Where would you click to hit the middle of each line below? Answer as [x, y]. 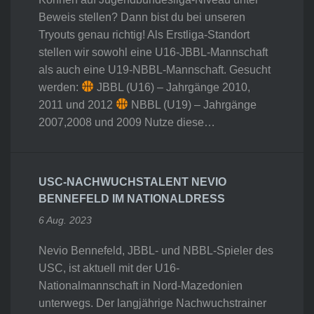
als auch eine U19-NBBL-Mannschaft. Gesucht [155, 69]
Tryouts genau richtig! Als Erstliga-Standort [144, 34]
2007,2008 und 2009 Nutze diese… [127, 122]
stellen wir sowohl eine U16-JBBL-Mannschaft [153, 52]
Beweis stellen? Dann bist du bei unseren [142, 17]
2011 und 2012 [77, 104]
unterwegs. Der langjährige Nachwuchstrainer [152, 303]
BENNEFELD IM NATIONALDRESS [132, 198]
